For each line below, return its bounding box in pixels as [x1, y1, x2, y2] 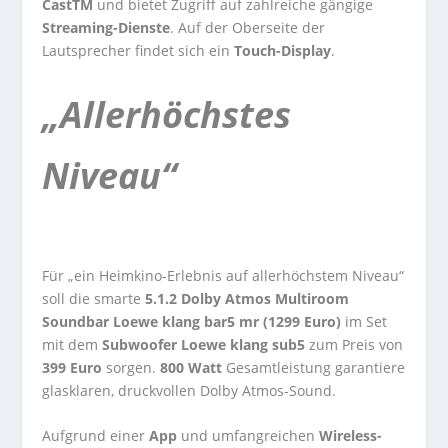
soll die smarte [42, 288, 146, 308]
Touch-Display [230, 40, 332, 60]
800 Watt [160, 357, 227, 377]
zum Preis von [305, 334, 404, 354]
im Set [345, 311, 388, 331]
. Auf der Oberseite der [170, 17, 326, 37]
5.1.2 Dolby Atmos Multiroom [145, 288, 350, 308]
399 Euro [42, 357, 103, 377]
